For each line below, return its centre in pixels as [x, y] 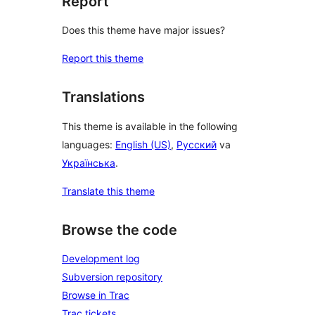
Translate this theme [108, 191]
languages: [89, 144]
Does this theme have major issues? [143, 30]
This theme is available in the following [150, 126]
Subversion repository [112, 277]
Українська [89, 162]
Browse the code [120, 230]
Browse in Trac [96, 295]
